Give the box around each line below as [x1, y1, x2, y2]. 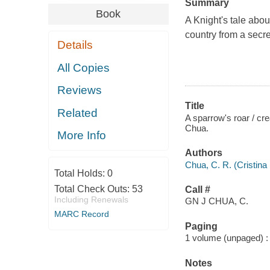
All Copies [57, 61, 110, 74]
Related [57, 106, 98, 119]
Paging [184, 221, 218, 231]
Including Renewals [54, 194, 128, 204]
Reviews [57, 84, 102, 97]
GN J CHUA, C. [184, 196, 248, 207]
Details [57, 39, 93, 52]
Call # [184, 184, 210, 195]
